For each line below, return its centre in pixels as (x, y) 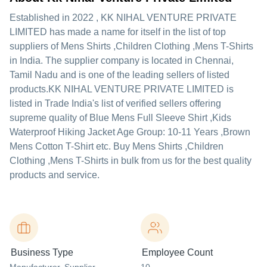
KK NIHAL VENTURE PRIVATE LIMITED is (141, 89)
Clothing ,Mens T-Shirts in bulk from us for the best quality (131, 161)
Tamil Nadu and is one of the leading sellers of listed (119, 75)
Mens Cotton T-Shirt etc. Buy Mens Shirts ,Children (117, 146)
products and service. (55, 175)
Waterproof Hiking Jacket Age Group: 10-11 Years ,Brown (130, 132)
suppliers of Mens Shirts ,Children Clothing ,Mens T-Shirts (131, 46)
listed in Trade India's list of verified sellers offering (115, 103)
